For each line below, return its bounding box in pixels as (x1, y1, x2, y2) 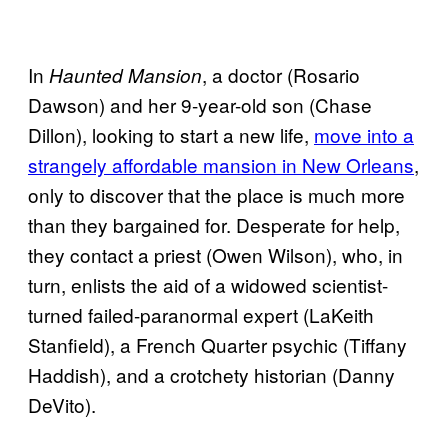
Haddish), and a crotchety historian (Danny (28, 361, 395, 389)
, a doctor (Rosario (202, 61, 360, 89)
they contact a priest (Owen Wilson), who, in (28, 241, 403, 269)
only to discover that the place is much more (28, 181, 405, 209)
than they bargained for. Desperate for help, (28, 211, 400, 239)
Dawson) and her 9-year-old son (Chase (28, 91, 372, 119)
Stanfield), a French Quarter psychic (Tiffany (28, 331, 407, 359)
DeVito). (28, 391, 96, 419)
